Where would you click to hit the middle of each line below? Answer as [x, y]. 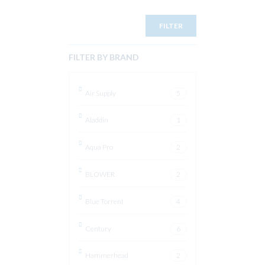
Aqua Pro [99, 147]
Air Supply [101, 93]
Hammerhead [107, 256]
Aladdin [97, 120]
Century [98, 228]
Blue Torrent [105, 201]
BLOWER [100, 174]
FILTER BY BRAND [104, 57]
